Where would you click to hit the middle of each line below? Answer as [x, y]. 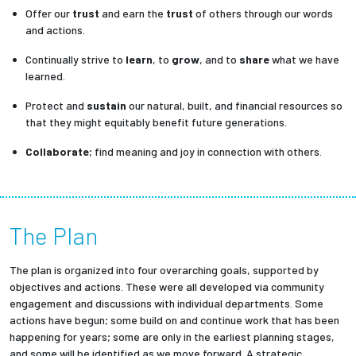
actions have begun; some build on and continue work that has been [174, 320]
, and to [219, 60]
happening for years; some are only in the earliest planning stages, [172, 337]
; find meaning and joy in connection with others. [205, 152]
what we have [304, 60]
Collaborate [57, 152]
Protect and [56, 106]
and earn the [134, 14]
